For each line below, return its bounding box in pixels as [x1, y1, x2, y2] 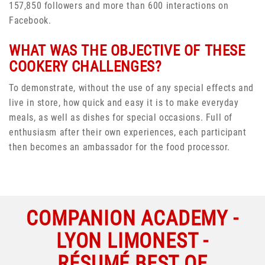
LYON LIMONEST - [56, 228, 209, 253]
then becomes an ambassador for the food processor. [9, 141, 231, 153]
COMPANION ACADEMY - [26, 206, 239, 231]
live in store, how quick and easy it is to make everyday [9, 96, 239, 108]
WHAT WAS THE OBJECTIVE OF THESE [9, 41, 245, 59]
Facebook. [9, 14, 51, 26]
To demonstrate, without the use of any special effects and [9, 82, 254, 93]
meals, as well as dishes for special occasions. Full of [9, 111, 233, 123]
